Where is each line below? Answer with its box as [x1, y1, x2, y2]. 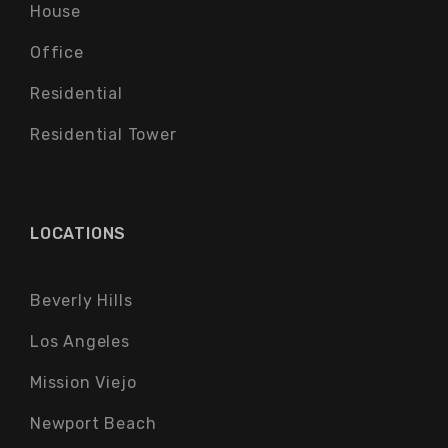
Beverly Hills [30, 290, 133, 310]
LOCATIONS [30, 223, 127, 243]
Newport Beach [30, 413, 157, 433]
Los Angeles [30, 331, 130, 351]
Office [30, 42, 84, 62]
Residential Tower [30, 124, 177, 144]
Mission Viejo [30, 372, 137, 392]
